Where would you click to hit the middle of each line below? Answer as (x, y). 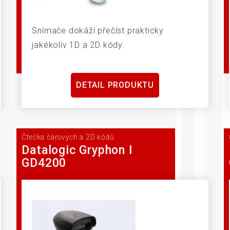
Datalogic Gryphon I (77, 150)
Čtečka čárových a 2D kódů (68, 137)
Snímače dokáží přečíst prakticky (98, 31)
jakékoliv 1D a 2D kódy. (78, 45)
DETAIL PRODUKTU (115, 85)
